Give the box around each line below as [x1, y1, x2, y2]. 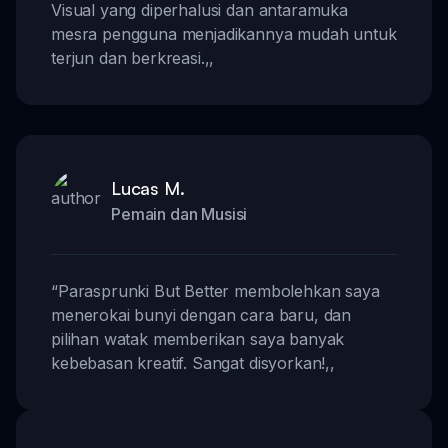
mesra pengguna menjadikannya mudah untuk [51, 23, 397, 44]
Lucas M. [111, 176, 185, 199]
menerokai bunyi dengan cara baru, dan [51, 304, 352, 325]
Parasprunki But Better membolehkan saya [57, 280, 380, 301]
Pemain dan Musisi [111, 203, 248, 224]
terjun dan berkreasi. [51, 47, 205, 68]
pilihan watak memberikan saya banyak [51, 328, 345, 349]
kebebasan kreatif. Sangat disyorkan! [51, 352, 326, 373]
